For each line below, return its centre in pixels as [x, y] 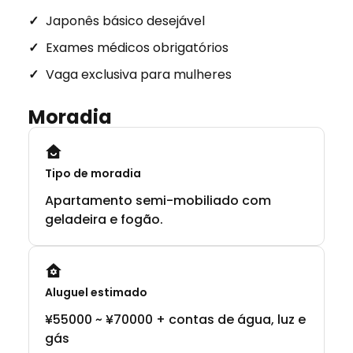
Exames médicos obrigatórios [137, 47]
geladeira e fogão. [104, 219]
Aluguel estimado [96, 292]
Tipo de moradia [93, 173]
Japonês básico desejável [125, 20]
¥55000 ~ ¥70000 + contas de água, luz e [175, 319]
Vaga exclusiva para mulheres [139, 74]
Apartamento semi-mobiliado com [158, 200]
